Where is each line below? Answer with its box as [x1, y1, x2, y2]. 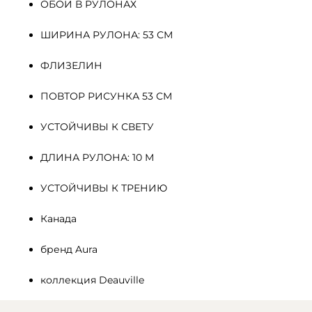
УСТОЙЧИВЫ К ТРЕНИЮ [40, 181, 167, 194]
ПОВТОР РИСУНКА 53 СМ [40, 89, 172, 102]
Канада [40, 212, 77, 225]
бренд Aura [40, 242, 97, 256]
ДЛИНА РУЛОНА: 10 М [40, 150, 154, 164]
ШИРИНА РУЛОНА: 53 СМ [40, 28, 173, 41]
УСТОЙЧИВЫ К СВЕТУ [40, 120, 154, 133]
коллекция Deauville [40, 273, 144, 286]
